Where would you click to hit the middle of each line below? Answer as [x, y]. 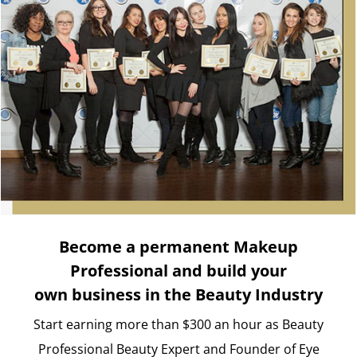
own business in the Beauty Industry [178, 295]
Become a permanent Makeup [178, 247]
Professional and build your [178, 271]
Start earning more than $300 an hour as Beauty [178, 325]
